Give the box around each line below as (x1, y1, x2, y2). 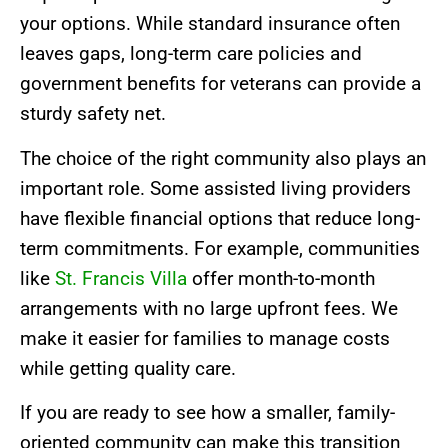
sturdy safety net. (20, 102, 166, 126)
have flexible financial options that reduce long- (20, 206, 420, 230)
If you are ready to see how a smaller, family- (20, 401, 395, 425)
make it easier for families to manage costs (20, 326, 390, 350)
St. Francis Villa (55, 266, 187, 290)
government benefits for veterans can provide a (20, 72, 421, 96)
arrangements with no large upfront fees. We (20, 296, 398, 320)
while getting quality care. (20, 356, 236, 380)
